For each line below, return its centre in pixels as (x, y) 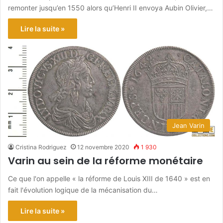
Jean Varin (188, 126)
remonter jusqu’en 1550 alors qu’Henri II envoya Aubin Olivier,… (111, 7)
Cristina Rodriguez (41, 147)
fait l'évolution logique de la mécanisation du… (83, 190)
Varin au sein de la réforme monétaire (106, 161)
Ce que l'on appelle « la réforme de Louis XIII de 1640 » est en (109, 179)
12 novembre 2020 (103, 147)
